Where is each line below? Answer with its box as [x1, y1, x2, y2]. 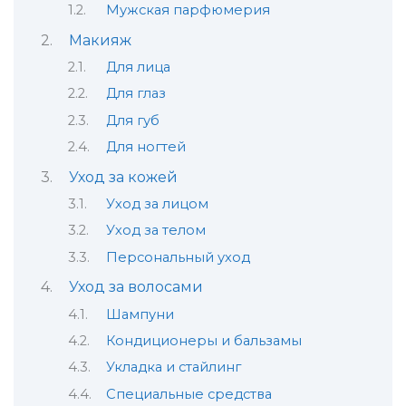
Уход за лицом [105, 195, 208, 212]
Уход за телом [105, 222, 206, 239]
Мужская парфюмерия [105, 2, 270, 19]
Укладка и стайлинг [105, 359, 241, 376]
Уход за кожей [68, 168, 178, 186]
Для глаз [105, 85, 166, 102]
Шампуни [105, 305, 174, 323]
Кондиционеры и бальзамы [105, 333, 302, 349]
